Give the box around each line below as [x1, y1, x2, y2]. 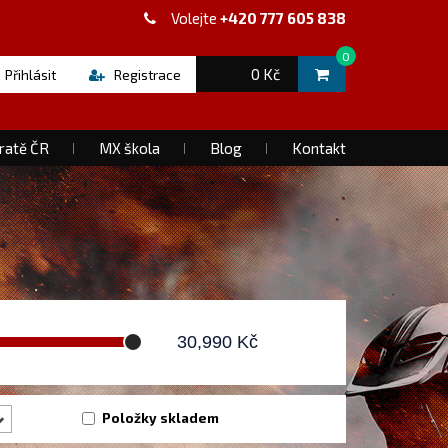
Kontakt [292, 139, 346, 157]
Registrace [114, 67, 181, 83]
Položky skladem [102, 410, 220, 426]
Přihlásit [5, 67, 56, 83]
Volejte [171, 9, 220, 27]
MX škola [99, 139, 160, 157]
